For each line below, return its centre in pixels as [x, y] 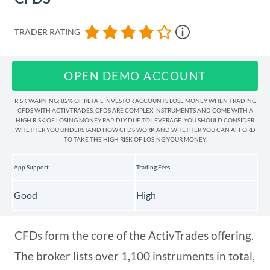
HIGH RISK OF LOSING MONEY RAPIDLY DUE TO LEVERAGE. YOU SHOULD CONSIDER [135, 120]
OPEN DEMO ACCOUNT [135, 76]
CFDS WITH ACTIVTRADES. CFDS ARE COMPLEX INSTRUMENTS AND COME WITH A [135, 111]
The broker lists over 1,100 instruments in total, [135, 256]
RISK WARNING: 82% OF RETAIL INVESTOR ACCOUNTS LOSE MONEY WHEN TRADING [135, 101]
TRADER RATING [47, 32]
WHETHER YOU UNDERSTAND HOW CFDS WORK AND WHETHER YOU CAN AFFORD [135, 130]
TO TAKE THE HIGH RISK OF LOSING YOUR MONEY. [135, 140]
